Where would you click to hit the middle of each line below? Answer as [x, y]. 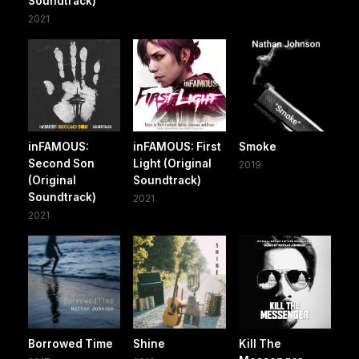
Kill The [260, 343]
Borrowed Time [71, 343]
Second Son [61, 164]
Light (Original [173, 164]
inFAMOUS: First [177, 147]
